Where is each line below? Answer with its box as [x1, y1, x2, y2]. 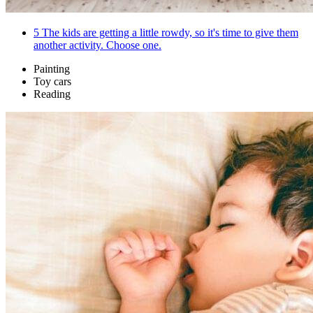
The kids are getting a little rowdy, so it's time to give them [39, 27, 298, 39]
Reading [34, 88, 71, 101]
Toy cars [34, 75, 71, 88]
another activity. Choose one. [34, 39, 161, 52]
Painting [34, 63, 70, 75]
